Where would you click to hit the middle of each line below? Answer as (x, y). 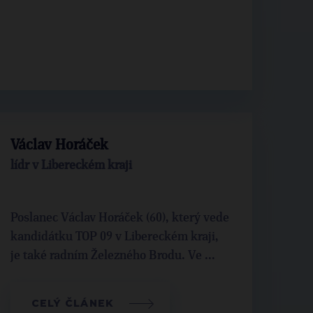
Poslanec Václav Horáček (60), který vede (119, 218)
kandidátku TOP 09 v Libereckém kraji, (114, 237)
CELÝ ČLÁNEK (73, 303)
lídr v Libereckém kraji (71, 166)
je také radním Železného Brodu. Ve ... (112, 256)
